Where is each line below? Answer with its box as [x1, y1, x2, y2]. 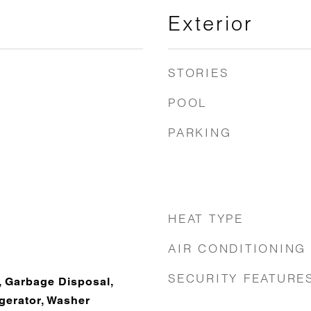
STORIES [168, 65, 229, 80]
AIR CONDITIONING [168, 241, 306, 255]
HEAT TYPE [168, 211, 244, 226]
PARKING [168, 125, 232, 140]
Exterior [168, 11, 253, 35]
